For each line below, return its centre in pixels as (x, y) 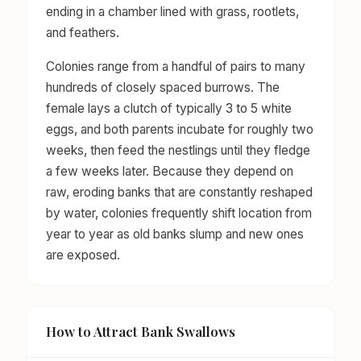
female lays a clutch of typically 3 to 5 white (169, 108)
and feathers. (83, 32)
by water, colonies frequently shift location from (179, 213)
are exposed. (83, 255)
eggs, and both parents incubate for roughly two (180, 129)
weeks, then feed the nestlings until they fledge (178, 150)
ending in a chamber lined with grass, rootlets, (172, 11)
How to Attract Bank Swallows (141, 332)
